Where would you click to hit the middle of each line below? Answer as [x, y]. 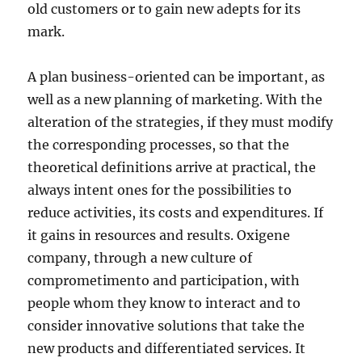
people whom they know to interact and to [164, 303]
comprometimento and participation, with [164, 280]
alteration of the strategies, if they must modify [181, 122]
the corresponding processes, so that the [159, 145]
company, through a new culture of [140, 258]
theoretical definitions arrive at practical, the [172, 167]
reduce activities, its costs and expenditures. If [176, 213]
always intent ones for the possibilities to [160, 190]
